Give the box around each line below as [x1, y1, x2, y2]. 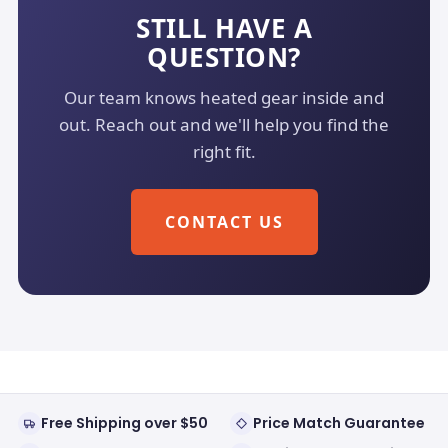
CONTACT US [164, 211, 284, 233]
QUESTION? [147, 39, 301, 75]
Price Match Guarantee [253, 413, 425, 433]
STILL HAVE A [136, 10, 312, 46]
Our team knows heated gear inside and [64, 86, 384, 109]
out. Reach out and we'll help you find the [59, 113, 389, 136]
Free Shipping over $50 [41, 413, 208, 433]
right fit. [192, 140, 256, 163]
